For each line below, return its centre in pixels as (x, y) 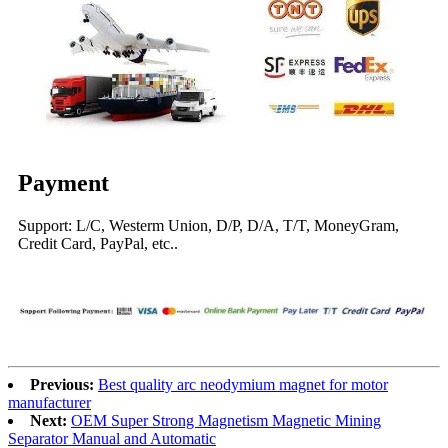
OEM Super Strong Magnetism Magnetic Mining (226, 421)
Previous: (62, 385)
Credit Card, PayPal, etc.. (98, 244)
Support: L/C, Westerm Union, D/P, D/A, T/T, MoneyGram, (208, 226)
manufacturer (49, 403)
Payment (63, 183)
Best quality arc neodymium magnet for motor (243, 385)
